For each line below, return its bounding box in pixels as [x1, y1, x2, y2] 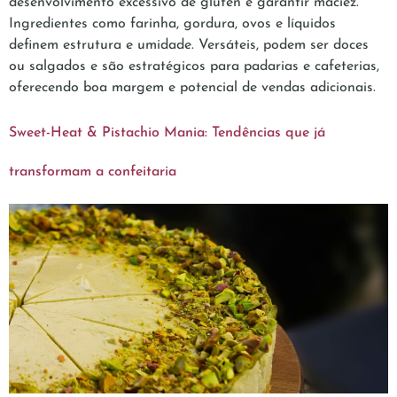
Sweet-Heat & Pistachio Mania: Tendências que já [9, 125, 325, 140]
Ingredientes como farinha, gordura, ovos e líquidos [9, 17, 336, 32]
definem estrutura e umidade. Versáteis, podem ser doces [9, 38, 369, 53]
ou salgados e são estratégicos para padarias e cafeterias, [9, 59, 379, 74]
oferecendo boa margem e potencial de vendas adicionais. [9, 81, 376, 96]
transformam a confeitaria [9, 164, 176, 179]
